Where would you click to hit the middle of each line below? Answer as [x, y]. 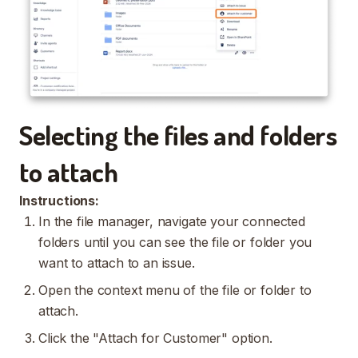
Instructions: [59, 201]
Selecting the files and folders [178, 135]
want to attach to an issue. [119, 263]
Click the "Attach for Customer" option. [155, 338]
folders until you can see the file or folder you [175, 243]
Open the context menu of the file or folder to [175, 290]
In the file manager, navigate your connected [172, 222]
